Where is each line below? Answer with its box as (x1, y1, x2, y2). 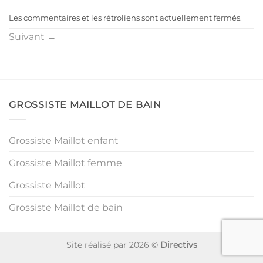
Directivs (160, 239, 197, 250)
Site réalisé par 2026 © (66, 239, 160, 250)
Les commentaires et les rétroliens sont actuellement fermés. (9, 13, 242, 22)
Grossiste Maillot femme (9, 157, 122, 168)
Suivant (9, 31, 47, 43)
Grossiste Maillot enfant (9, 134, 119, 146)
